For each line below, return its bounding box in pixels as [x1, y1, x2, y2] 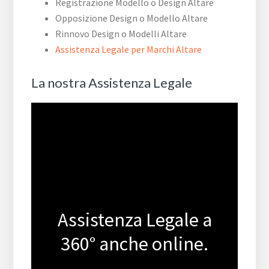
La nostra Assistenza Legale [31, 74, 193, 91]
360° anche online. [61, 232, 208, 256]
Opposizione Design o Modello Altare [55, 12, 208, 25]
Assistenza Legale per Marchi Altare [55, 43, 202, 56]
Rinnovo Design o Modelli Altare [55, 28, 187, 40]
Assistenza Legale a [57, 208, 212, 232]
